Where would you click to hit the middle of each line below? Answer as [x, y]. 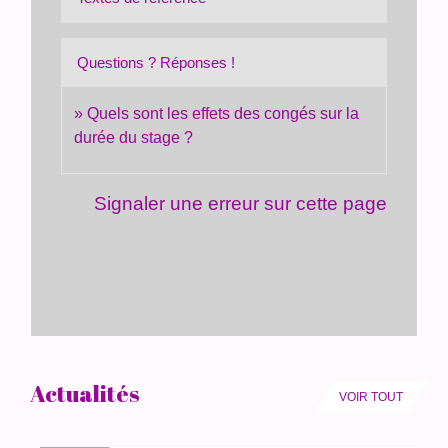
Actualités [84, 393]
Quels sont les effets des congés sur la [223, 114]
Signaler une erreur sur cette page [240, 202]
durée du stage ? [134, 138]
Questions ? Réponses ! [156, 63]
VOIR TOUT [371, 396]
